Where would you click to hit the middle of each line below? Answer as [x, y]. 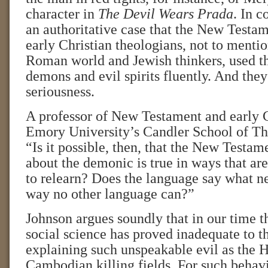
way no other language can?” [110, 194]
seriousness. [60, 92]
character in [62, 14]
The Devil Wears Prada [166, 14]
